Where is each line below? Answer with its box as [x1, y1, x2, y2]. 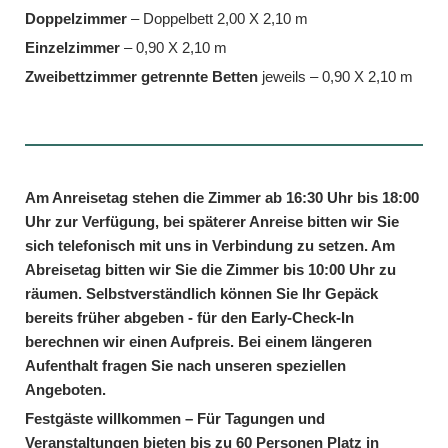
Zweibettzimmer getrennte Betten [25, 67, 258, 85]
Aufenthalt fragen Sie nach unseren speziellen [25, 356, 346, 374]
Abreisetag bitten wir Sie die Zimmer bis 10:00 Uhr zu [25, 260, 396, 278]
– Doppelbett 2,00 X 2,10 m [131, 9, 308, 27]
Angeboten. [25, 380, 106, 398]
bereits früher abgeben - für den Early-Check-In [25, 308, 354, 326]
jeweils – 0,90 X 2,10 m [258, 67, 413, 85]
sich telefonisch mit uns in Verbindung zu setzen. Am [25, 236, 395, 254]
